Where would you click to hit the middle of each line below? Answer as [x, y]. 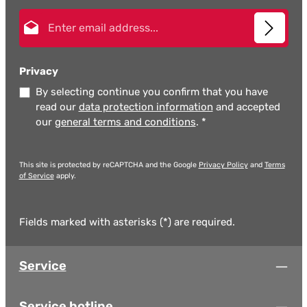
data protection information [146, 107]
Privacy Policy [223, 165]
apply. [65, 176]
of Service [36, 176]
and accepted [246, 107]
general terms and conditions [125, 122]
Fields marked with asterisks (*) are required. [127, 222]
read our [57, 107]
